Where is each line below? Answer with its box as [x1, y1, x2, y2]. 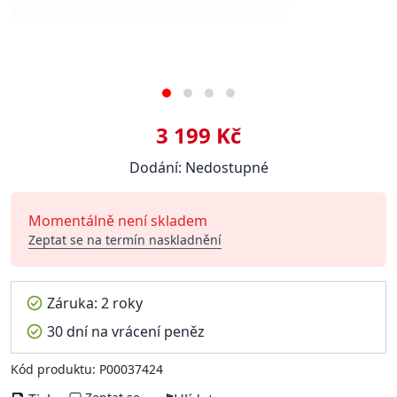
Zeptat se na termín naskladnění [28, 231, 222, 249]
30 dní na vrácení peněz [47, 322, 205, 342]
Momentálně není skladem [28, 211, 207, 231]
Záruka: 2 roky [47, 293, 143, 314]
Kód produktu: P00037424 [11, 361, 163, 378]
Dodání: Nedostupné [128, 158, 269, 178]
